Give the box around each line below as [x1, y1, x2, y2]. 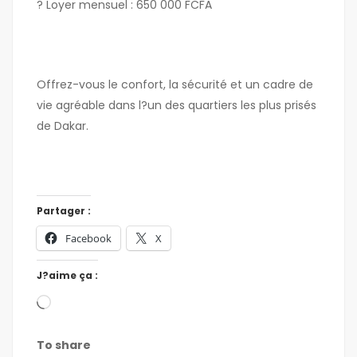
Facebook [65, 231, 112, 246]
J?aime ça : [37, 269, 98, 283]
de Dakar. [37, 118, 88, 135]
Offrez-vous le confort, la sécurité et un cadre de [37, 76, 313, 93]
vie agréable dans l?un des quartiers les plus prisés [37, 97, 316, 114]
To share [37, 337, 91, 354]
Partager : [37, 204, 91, 218]
